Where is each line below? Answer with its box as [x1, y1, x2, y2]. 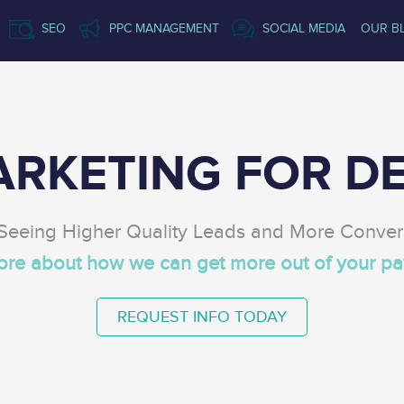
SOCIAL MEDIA [262, 21, 346, 36]
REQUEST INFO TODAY [117, 308, 287, 327]
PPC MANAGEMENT [109, 21, 220, 36]
